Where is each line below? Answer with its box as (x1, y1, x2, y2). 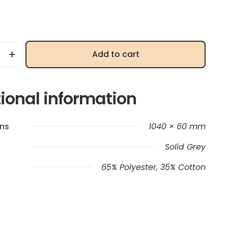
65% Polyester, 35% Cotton (101, 161, 206, 173)
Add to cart (92, 48, 139, 60)
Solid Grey (165, 140, 206, 153)
